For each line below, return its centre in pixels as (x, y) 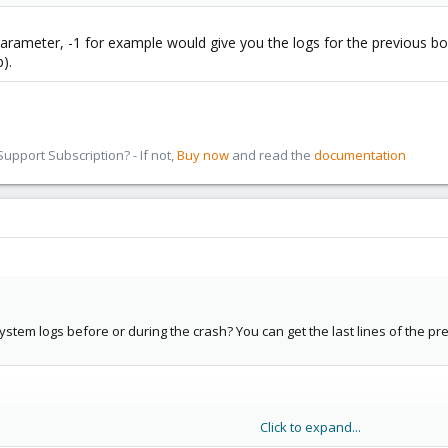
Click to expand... (310, 427)
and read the (271, 155)
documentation (360, 155)
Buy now (203, 155)
